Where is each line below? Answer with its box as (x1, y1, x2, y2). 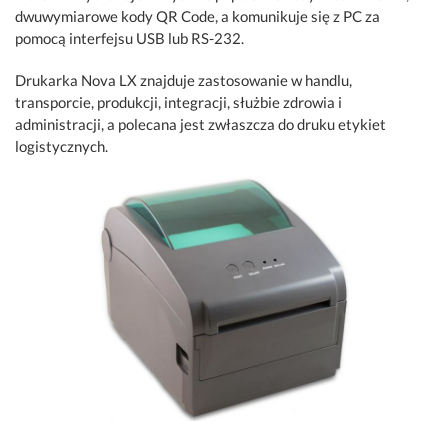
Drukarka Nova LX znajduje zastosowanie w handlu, (15, 70, 352, 89)
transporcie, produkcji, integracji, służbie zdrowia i (15, 92, 342, 111)
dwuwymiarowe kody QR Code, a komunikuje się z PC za (15, 6, 380, 25)
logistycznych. (15, 136, 108, 155)
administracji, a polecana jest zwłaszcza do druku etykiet (15, 114, 386, 133)
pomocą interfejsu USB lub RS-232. (15, 28, 244, 47)
